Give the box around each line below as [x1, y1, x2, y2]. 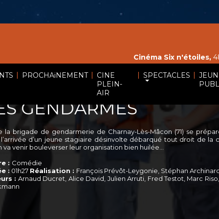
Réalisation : [30, 167, 76, 175]
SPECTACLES [143, 71, 190, 80]
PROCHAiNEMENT [22, 71, 88, 80]
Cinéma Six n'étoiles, [133, 53, 211, 62]
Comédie [12, 159, 42, 167]
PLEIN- [96, 80, 122, 88]
